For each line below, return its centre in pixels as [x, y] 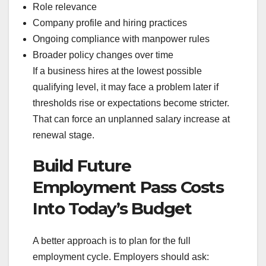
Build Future [82, 166]
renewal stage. [64, 135]
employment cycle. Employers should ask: [121, 256]
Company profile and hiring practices [110, 23]
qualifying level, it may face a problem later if [126, 87]
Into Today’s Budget [112, 209]
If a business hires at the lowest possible [117, 71]
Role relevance [65, 7]
